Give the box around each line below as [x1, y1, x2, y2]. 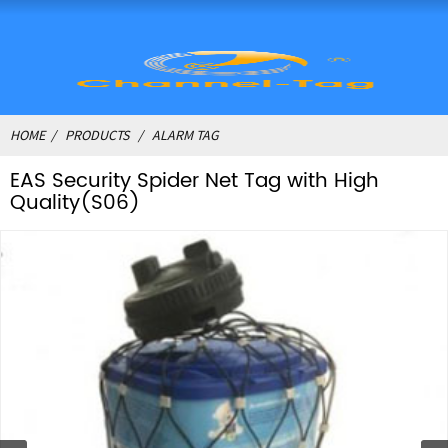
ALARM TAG [152, 126, 219, 144]
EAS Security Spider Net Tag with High [10, 165, 379, 198]
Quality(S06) [10, 187, 140, 220]
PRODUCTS [65, 126, 129, 144]
